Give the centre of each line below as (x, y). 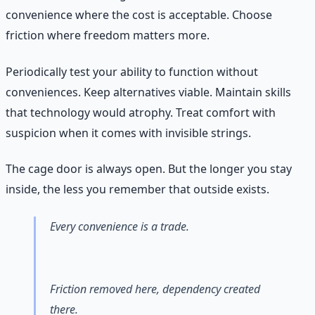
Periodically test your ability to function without (132, 71)
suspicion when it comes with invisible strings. (128, 133)
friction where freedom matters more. (108, 36)
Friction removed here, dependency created (155, 289)
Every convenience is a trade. (120, 226)
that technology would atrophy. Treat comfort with (141, 112)
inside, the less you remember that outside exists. (137, 189)
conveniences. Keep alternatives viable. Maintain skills (148, 92)
